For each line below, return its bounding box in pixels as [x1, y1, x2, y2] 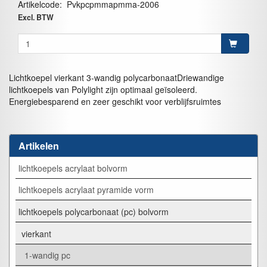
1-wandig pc [24, 249, 70, 261]
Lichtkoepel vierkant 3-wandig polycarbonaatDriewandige [9, 72, 224, 83]
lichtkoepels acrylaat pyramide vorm [18, 183, 154, 195]
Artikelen [18, 139, 59, 153]
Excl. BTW [18, 12, 54, 23]
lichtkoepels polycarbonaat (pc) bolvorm [18, 205, 169, 218]
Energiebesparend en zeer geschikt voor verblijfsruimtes [9, 95, 221, 107]
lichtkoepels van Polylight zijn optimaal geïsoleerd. [9, 83, 197, 95]
